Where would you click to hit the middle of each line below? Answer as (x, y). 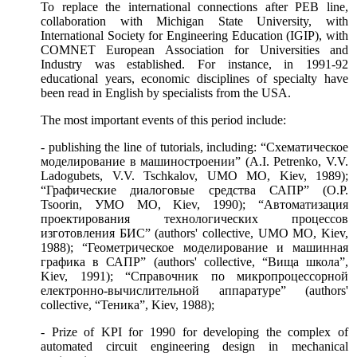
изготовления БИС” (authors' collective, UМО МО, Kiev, (194, 233)
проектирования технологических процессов (194, 219)
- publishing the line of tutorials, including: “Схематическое (194, 147)
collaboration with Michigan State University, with (194, 22)
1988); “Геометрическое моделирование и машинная (194, 248)
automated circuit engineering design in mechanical (194, 347)
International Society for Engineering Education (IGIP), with (194, 36)
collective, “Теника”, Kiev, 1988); (127, 305)
